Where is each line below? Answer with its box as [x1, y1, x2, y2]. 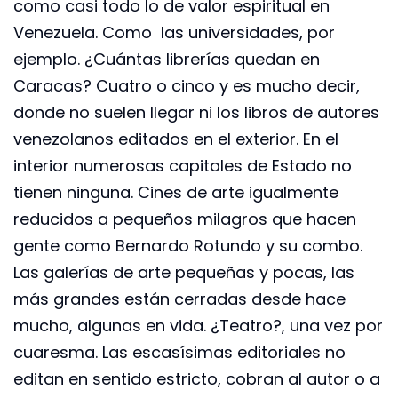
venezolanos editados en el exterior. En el [13, 127, 338, 150]
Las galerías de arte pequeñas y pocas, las [13, 260, 354, 283]
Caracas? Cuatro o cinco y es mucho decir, [13, 74, 360, 97]
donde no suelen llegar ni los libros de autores [13, 100, 379, 123]
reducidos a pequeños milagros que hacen [13, 207, 356, 230]
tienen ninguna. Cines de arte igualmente [13, 180, 338, 203]
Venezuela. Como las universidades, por [13, 20, 335, 44]
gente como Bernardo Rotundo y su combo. [13, 234, 362, 257]
